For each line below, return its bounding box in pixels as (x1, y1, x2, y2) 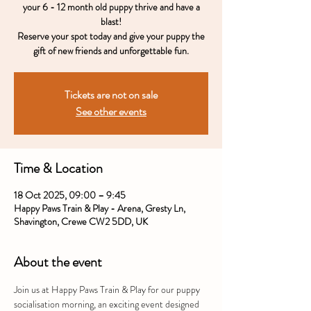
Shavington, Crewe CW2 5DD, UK (14, 214, 148, 228)
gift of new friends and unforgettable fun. (33, 43, 189, 58)
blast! (101, 14, 121, 28)
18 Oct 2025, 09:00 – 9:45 (14, 187, 126, 202)
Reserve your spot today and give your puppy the (17, 28, 205, 43)
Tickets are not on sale (65, 86, 158, 103)
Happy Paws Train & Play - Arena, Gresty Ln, (14, 201, 185, 215)
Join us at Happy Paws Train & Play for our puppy (14, 282, 202, 296)
